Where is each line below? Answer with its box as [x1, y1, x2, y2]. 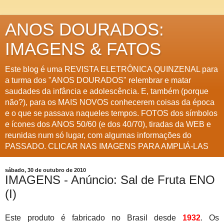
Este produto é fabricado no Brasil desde [5, 213, 182, 222]
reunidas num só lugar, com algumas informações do [5, 131, 191, 139]
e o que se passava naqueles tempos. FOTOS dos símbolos [5, 109, 217, 117]
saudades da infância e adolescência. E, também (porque [5, 87, 208, 95]
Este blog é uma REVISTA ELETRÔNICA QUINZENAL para [5, 65, 218, 73]
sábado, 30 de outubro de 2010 [5, 167, 86, 173]
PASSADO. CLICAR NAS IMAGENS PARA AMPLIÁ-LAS [5, 142, 208, 150]
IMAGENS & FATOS [5, 39, 161, 58]
